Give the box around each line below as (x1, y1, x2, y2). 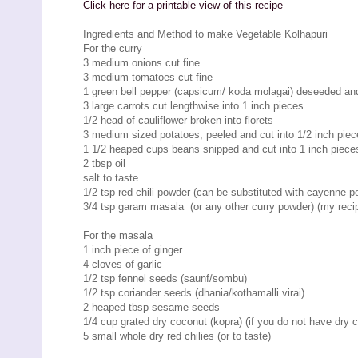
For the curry (83, 42, 142, 54)
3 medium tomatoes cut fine (83, 70, 213, 83)
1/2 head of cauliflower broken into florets (83, 113, 273, 126)
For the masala (83, 229, 153, 241)
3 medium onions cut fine (83, 56, 200, 69)
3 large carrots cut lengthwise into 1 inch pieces (83, 99, 304, 112)
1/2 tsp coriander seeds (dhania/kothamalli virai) (83, 286, 304, 299)
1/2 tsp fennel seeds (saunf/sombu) (83, 272, 247, 284)
